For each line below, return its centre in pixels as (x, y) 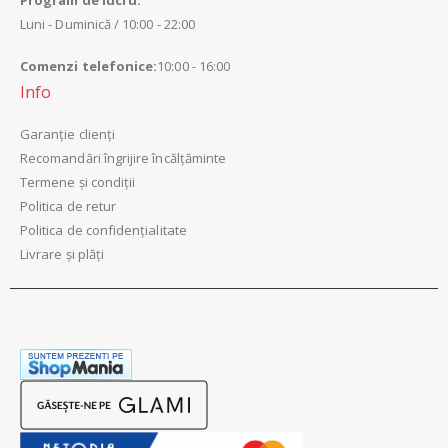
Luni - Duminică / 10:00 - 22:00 (108, 23)
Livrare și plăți (62, 254)
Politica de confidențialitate (103, 230)
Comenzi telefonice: (89, 66)
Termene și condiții (78, 182)
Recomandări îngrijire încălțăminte (123, 158)
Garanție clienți (68, 134)
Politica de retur (68, 206)
